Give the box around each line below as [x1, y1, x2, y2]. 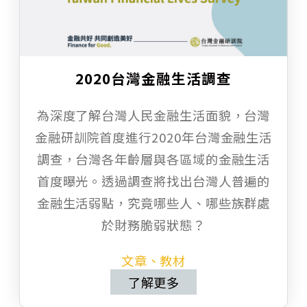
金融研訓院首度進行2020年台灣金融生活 [34, 128, 273, 147]
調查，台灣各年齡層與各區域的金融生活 [36, 150, 271, 169]
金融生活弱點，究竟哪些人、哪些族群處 [36, 194, 271, 212]
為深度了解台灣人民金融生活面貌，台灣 [36, 106, 271, 125]
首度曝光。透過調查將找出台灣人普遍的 [36, 172, 271, 191]
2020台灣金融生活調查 [75, 68, 232, 89]
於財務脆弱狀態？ [101, 216, 206, 234]
